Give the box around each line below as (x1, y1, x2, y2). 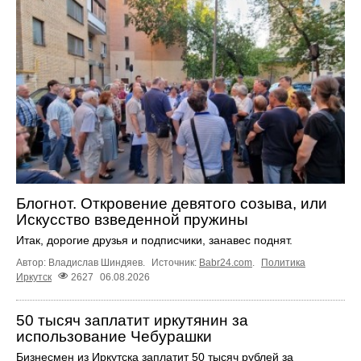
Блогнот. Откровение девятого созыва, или (16, 195, 327, 213)
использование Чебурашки (16, 327, 212, 345)
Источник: (151, 257, 199, 269)
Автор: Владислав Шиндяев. (16, 257, 147, 269)
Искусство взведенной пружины (16, 211, 248, 229)
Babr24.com (199, 257, 252, 269)
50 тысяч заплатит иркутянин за (16, 311, 248, 329)
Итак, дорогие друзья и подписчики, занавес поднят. (16, 234, 293, 247)
